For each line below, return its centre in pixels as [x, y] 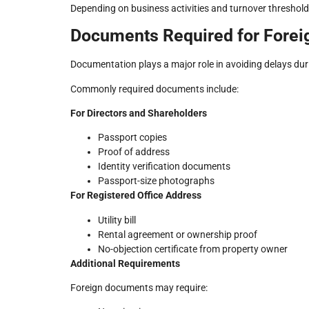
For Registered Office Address [136, 196]
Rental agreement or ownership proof [178, 234]
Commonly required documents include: [154, 89]
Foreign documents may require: [139, 288]
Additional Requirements [125, 263]
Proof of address [134, 152]
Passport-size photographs [156, 181]
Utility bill [117, 220]
